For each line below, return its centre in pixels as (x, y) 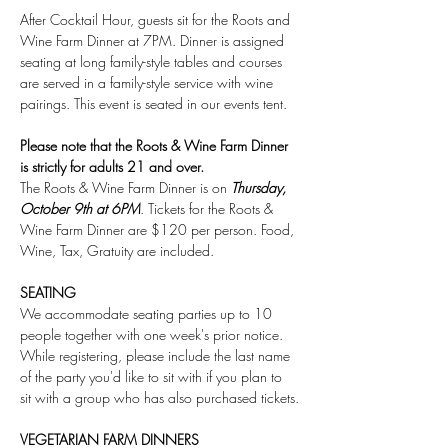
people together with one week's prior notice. (153, 334)
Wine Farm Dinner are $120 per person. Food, (159, 229)
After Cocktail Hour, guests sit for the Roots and (157, 19)
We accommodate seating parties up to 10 (148, 313)
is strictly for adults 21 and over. (112, 166)
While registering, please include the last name (157, 355)
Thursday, (260, 187)
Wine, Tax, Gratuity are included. (117, 250)
